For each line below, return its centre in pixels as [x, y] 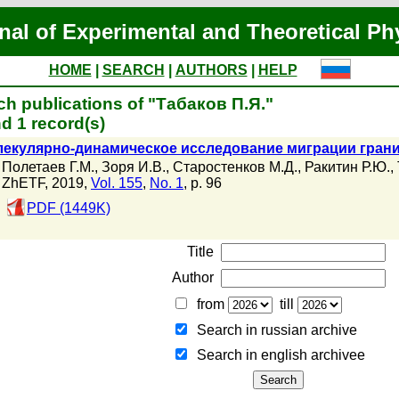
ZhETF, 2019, [46, 183]
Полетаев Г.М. [48, 167]
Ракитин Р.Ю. [347, 167]
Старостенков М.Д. [235, 167]
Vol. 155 [117, 183]
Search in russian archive [273, 330]
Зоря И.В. [134, 167]
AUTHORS [211, 70]
